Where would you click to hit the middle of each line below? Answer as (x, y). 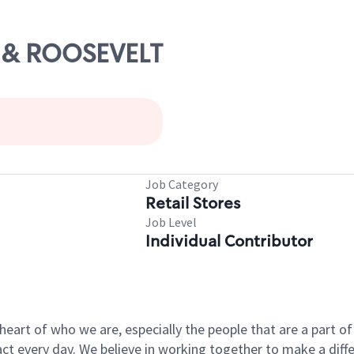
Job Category (182, 184)
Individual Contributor (229, 241)
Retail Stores (193, 203)
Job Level (171, 222)
